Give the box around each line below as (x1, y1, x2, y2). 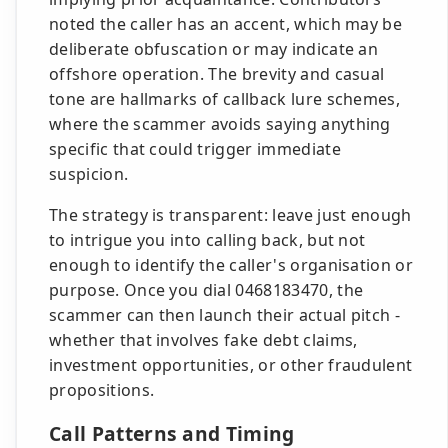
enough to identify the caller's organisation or (49, 254, 414, 276)
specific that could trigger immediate (49, 138, 341, 160)
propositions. (49, 379, 155, 401)
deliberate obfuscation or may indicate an (49, 38, 379, 60)
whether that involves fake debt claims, (49, 329, 358, 351)
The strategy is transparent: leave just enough (49, 204, 412, 226)
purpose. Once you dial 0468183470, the (49, 279, 364, 301)
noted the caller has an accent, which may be (49, 13, 403, 35)
